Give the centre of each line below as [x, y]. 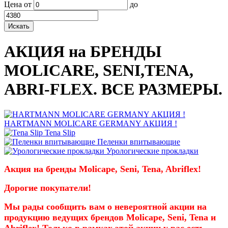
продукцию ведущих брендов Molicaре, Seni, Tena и [110, 217]
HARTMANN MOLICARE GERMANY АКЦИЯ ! [91, 123]
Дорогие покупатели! [48, 188]
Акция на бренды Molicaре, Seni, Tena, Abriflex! [103, 169]
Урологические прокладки [152, 151]
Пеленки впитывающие [139, 141]
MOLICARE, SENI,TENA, [99, 70]
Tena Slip [60, 132]
